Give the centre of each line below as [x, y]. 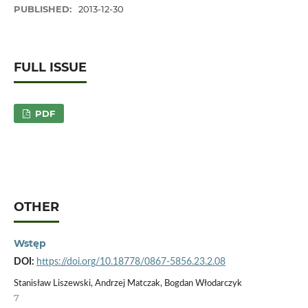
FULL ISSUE [50, 67]
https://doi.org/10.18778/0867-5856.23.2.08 [131, 262]
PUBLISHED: [44, 9]
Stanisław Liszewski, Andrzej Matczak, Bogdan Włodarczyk [128, 283]
